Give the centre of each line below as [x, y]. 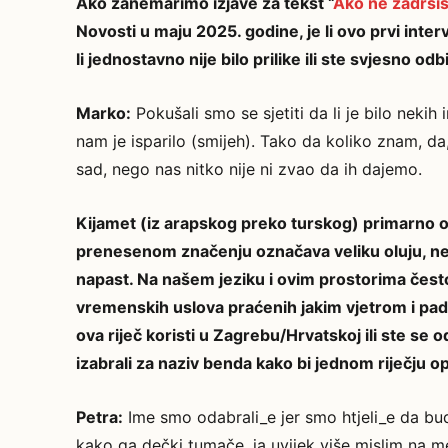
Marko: [103, 113]
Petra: [99, 417]
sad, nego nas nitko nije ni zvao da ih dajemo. [249, 169]
